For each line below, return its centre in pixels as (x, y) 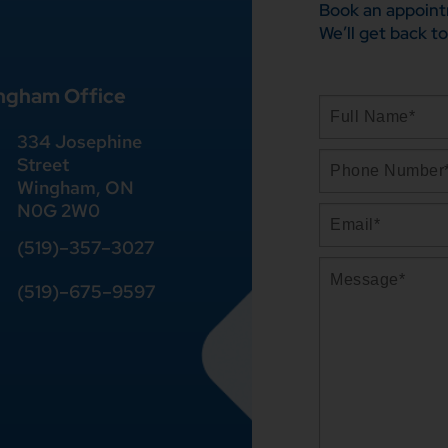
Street (42, 165)
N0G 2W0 (58, 211)
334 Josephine (79, 142)
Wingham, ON (75, 188)
